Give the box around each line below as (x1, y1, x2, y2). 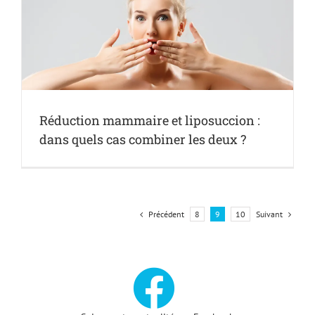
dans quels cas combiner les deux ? (39, 131, 246, 148)
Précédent (148, 208, 184, 219)
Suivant (256, 208, 283, 219)
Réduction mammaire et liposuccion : (39, 112, 260, 129)
